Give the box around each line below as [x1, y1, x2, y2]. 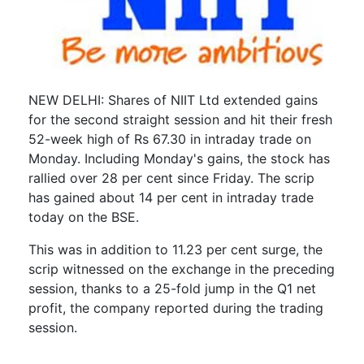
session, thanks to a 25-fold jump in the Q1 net [28, 280, 316, 297]
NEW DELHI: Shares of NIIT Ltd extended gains [28, 92, 318, 109]
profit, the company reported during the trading [28, 300, 323, 317]
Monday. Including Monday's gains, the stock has [28, 150, 330, 167]
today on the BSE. [28, 209, 139, 226]
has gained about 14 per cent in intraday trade [28, 189, 314, 206]
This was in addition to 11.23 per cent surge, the [28, 241, 323, 258]
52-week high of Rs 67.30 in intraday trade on [28, 131, 311, 148]
